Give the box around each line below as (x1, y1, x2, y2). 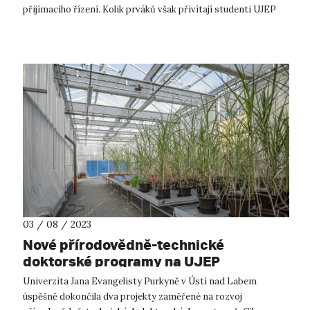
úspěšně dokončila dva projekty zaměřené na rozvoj (23, 290, 242, 302)
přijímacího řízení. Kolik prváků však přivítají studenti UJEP (23, 3, 276, 16)
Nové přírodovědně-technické (23, 235, 224, 253)
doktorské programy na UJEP (23, 252, 220, 270)
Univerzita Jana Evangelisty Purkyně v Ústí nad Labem (23, 275, 257, 287)
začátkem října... (23, 19, 92, 31)
